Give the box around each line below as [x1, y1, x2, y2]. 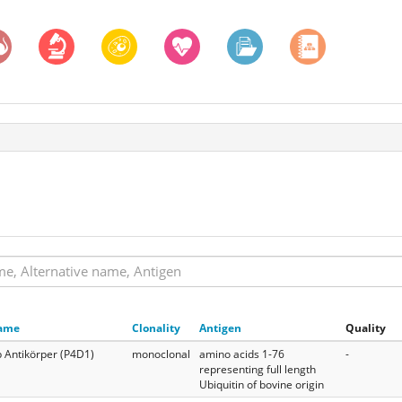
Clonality [132, 319, 180, 336]
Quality [345, 319, 386, 336]
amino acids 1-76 [199, 345, 284, 362]
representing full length [199, 361, 316, 377]
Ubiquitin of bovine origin [199, 376, 324, 392]
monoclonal [132, 345, 190, 362]
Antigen [199, 319, 241, 336]
